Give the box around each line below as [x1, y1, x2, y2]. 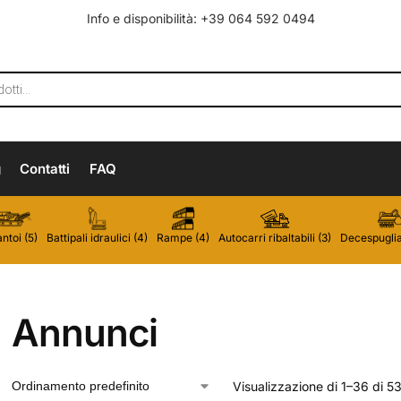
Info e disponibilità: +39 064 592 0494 [86, 11, 315, 27]
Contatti [20, 160, 71, 178]
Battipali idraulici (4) [47, 231, 148, 245]
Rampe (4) [157, 231, 209, 245]
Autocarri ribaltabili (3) [218, 231, 331, 245]
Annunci [12, 310, 158, 356]
